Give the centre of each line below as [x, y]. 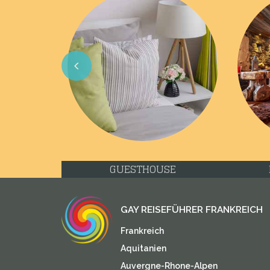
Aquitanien [143, 248]
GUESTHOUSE [143, 169]
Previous [88, 89]
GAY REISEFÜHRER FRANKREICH [191, 210]
